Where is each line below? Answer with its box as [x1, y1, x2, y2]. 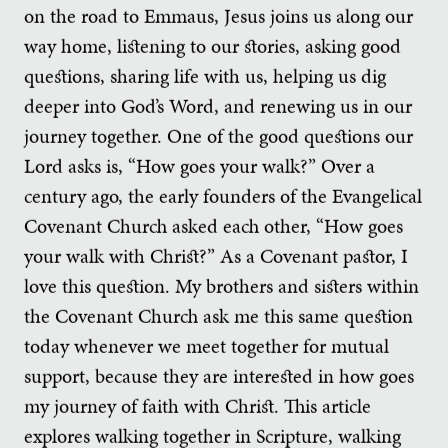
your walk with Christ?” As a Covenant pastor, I [24, 241, 408, 270]
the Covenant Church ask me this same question [24, 301, 413, 330]
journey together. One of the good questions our [24, 121, 413, 150]
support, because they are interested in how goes [24, 361, 414, 390]
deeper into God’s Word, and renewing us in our [24, 91, 412, 120]
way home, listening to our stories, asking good [24, 31, 401, 60]
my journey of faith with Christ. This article [24, 391, 371, 420]
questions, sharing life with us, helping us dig [24, 61, 386, 90]
